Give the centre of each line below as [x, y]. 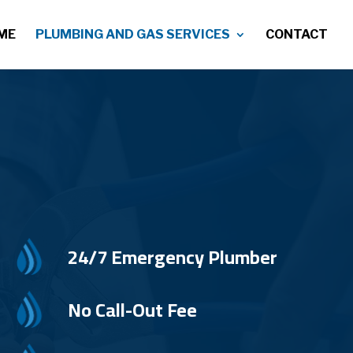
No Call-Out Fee [132, 310]
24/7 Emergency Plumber [172, 257]
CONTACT [297, 34]
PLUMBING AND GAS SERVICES [133, 34]
